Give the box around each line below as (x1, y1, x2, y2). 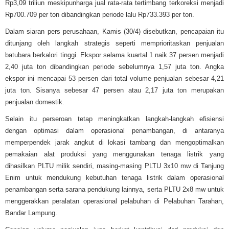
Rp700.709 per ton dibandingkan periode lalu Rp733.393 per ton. (5, 11, 194, 18)
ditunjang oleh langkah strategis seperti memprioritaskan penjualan (5, 39, 224, 47)
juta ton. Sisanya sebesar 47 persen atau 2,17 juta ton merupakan (5, 86, 224, 94)
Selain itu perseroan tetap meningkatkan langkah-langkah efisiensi (5, 115, 224, 123)
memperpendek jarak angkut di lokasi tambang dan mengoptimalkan (5, 139, 224, 146)
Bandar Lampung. (5, 209, 57, 217)
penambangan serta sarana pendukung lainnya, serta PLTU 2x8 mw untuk (5, 186, 224, 193)
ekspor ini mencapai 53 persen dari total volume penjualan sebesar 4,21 (5, 75, 224, 82)
